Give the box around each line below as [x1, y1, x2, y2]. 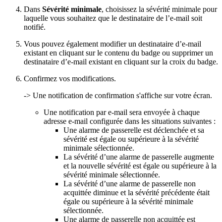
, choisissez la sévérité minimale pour [102, 4, 217, 13]
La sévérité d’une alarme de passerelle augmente [63, 152, 214, 161]
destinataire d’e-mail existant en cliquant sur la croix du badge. [24, 57, 218, 66]
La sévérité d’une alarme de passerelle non [63, 179, 196, 188]
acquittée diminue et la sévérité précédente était [63, 188, 210, 197]
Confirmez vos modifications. [24, 74, 116, 83]
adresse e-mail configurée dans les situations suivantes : [44, 116, 216, 125]
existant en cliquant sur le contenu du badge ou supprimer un [24, 48, 213, 57]
